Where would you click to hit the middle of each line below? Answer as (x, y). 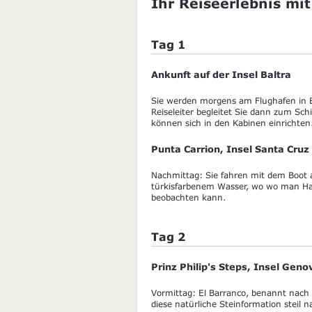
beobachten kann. (188, 197)
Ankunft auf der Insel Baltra (221, 75)
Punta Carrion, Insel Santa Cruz (230, 149)
